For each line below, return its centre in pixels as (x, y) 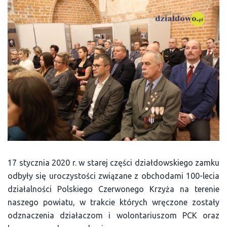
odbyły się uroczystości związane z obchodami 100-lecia (113, 176)
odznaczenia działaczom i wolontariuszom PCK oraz (113, 215)
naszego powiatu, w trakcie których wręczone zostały (113, 202)
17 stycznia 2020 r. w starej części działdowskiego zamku (113, 162)
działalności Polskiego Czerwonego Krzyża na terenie (113, 189)
